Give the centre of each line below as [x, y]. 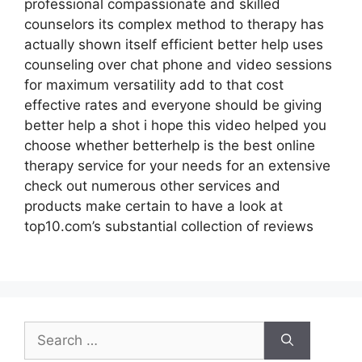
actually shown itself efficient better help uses [174, 44]
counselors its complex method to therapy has [174, 24]
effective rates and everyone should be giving [173, 105]
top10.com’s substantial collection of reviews [169, 226]
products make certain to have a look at [154, 206]
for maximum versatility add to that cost [154, 84]
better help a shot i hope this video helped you [175, 125]
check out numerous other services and [152, 185]
